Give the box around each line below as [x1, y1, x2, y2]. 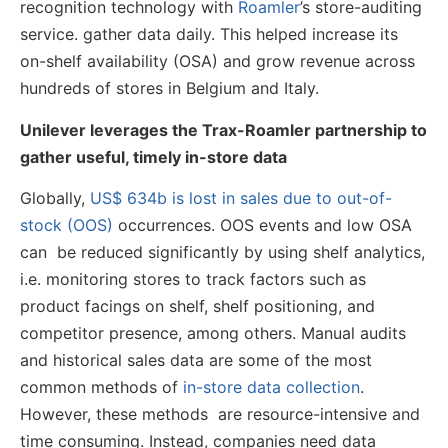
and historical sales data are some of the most [20, 350, 372, 371]
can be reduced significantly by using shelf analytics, [20, 242, 425, 263]
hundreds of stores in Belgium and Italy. [20, 78, 319, 99]
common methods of [20, 377, 183, 398]
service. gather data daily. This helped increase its [20, 24, 398, 45]
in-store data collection [183, 377, 360, 398]
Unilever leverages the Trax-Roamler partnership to [20, 119, 427, 140]
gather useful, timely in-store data [20, 146, 287, 167]
